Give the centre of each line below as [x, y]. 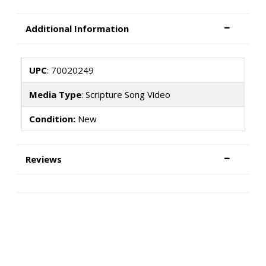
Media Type [55, 94]
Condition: [52, 118]
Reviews [44, 159]
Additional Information [77, 29]
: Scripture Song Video [126, 94]
